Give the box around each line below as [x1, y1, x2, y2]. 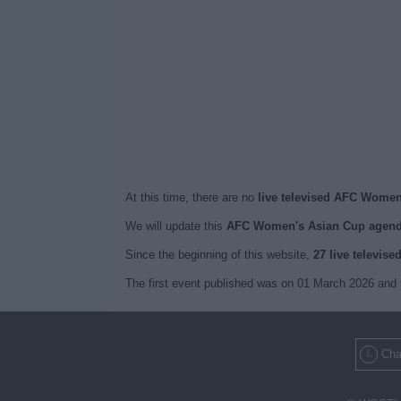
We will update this [124, 219, 226, 233]
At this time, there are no [124, 191, 258, 204]
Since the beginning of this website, [124, 248, 313, 261]
